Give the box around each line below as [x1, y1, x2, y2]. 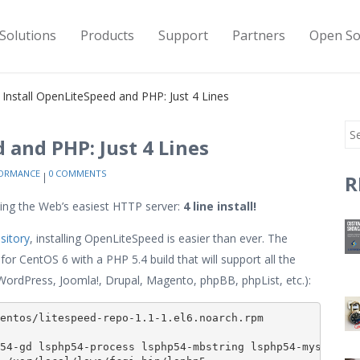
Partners [231, 27, 285, 44]
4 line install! [183, 198, 256, 214]
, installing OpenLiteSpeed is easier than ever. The [30, 231, 288, 246]
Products [80, 27, 134, 44]
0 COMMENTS [48, 167, 107, 179]
